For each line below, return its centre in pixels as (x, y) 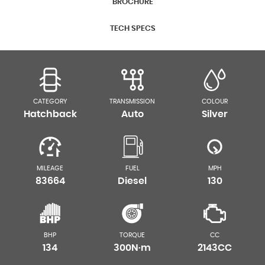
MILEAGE (50, 168)
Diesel (132, 181)
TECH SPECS (132, 29)
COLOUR (215, 101)
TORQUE (132, 235)
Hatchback (50, 114)
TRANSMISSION (132, 101)
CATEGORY (50, 101)
